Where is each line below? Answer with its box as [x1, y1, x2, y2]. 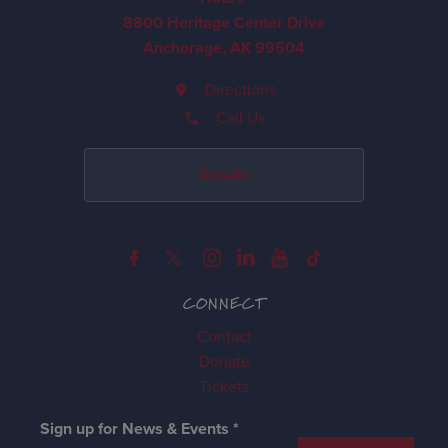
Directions [204, 78, 276, 101]
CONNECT [182, 289, 266, 318]
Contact [196, 325, 252, 348]
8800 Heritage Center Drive [123, 11, 325, 34]
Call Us [215, 106, 265, 129]
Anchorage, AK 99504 [143, 36, 305, 59]
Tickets [199, 375, 249, 398]
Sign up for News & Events [40, 417, 229, 440]
